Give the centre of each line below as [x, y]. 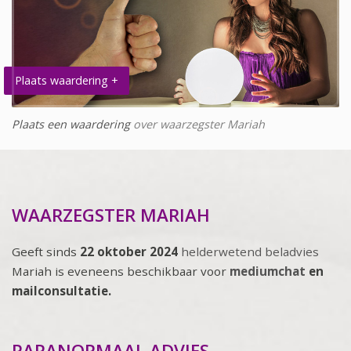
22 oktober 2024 [130, 251]
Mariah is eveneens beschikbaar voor [121, 271]
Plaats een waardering [71, 124]
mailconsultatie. [62, 290]
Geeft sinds [46, 251]
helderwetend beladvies [250, 251]
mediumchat [268, 271]
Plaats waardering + [67, 80]
